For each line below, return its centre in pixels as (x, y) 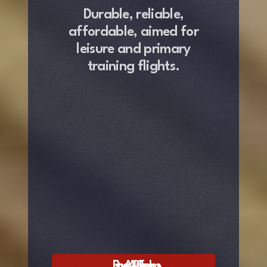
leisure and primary (133, 50)
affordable (101, 32)
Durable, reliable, (133, 15)
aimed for (169, 32)
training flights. (133, 67)
